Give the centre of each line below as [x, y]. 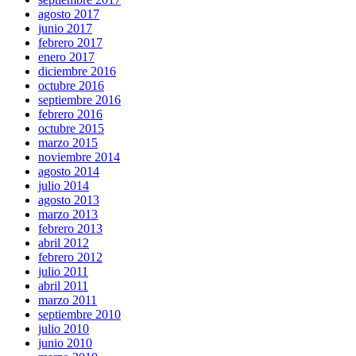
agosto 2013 [69, 199]
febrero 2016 [70, 114]
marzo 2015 [68, 142]
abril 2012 [64, 242]
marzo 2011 [68, 300]
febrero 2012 [70, 257]
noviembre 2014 [79, 157]
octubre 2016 [71, 85]
